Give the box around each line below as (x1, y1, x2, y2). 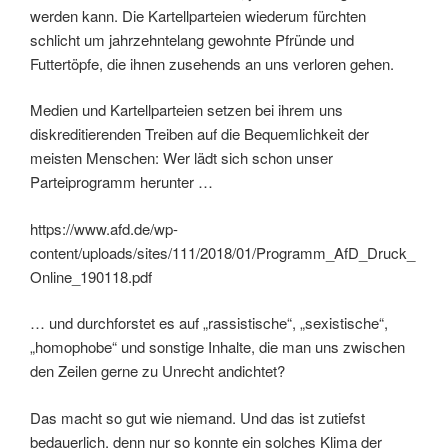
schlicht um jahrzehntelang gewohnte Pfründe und (30, 28, 354, 50)
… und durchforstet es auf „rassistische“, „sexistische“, (30, 312, 388, 334)
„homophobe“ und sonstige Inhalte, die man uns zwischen (30, 336, 405, 358)
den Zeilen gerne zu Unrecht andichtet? (30, 360, 285, 382)
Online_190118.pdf (30, 265, 152, 287)
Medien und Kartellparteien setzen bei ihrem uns (30, 99, 343, 121)
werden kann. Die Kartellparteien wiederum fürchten (30, 4, 366, 26)
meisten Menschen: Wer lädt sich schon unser (30, 147, 333, 169)
